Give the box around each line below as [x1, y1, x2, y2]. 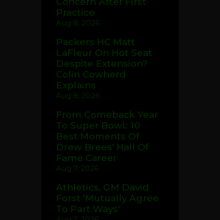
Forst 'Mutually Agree [56, 192, 159, 204]
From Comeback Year [56, 109, 158, 120]
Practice [56, 7, 95, 19]
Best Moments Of [56, 130, 139, 142]
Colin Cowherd [56, 69, 126, 81]
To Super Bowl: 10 [56, 119, 140, 131]
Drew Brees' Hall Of [56, 141, 149, 153]
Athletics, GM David [56, 181, 149, 193]
